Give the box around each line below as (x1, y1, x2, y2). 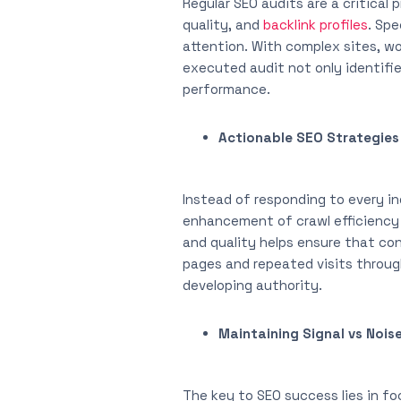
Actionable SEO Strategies (218, 129, 399, 146)
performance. (183, 81, 270, 98)
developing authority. (183, 277, 322, 294)
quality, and (183, 16, 263, 33)
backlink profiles (263, 16, 368, 33)
